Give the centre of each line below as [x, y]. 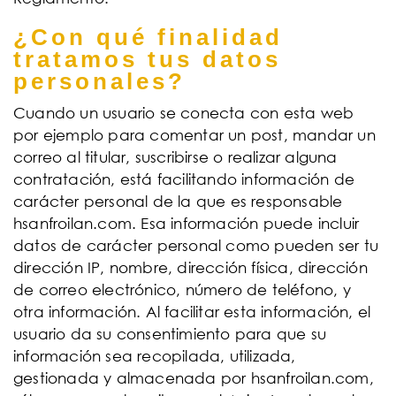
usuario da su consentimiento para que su [170, 334]
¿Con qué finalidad [148, 37]
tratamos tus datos [147, 59]
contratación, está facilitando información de [184, 179]
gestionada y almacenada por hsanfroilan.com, [194, 378]
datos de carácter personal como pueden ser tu [196, 245]
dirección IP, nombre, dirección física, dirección [190, 267]
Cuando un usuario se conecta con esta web [184, 113]
